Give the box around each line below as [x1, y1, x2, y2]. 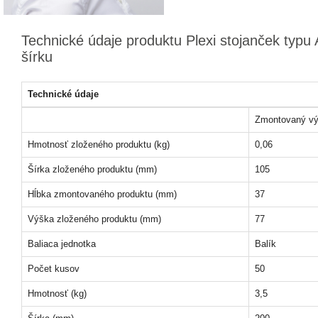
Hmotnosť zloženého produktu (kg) [28, 139, 170, 150]
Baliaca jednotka [28, 238, 96, 249]
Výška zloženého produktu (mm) [28, 214, 161, 224]
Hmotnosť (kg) [28, 288, 87, 299]
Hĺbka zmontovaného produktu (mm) [28, 189, 177, 199]
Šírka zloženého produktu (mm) [28, 164, 157, 175]
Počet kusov [28, 263, 79, 274]
